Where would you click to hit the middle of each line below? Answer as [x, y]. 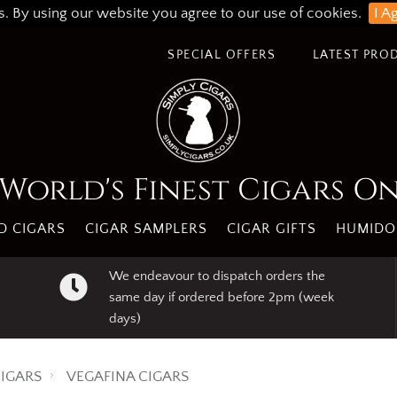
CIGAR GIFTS [271, 229]
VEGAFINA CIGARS [128, 377]
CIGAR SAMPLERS [146, 229]
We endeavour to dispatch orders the [217, 276]
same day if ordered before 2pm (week [221, 297]
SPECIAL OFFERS [222, 55]
